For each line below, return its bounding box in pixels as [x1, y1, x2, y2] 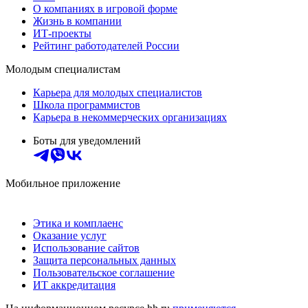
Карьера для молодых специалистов [33, 87, 202, 99]
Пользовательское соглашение [33, 267, 175, 279]
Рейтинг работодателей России [33, 40, 179, 52]
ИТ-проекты [33, 27, 91, 40]
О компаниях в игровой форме [33, 3, 177, 15]
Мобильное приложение [5, 177, 120, 190]
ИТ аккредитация [33, 279, 115, 291]
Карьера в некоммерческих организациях [33, 111, 227, 124]
